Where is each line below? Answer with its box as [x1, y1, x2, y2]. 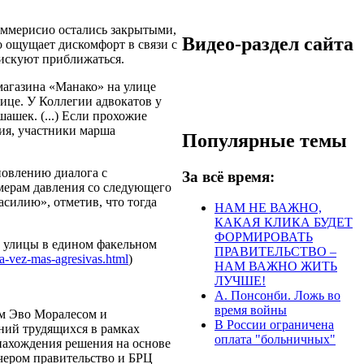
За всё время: [182, 167, 275, 185]
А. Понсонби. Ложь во [214, 288, 340, 303]
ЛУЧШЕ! [214, 274, 266, 288]
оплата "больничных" [214, 332, 336, 347]
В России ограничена [214, 318, 334, 332]
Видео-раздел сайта [182, 32, 353, 54]
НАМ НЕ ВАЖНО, [214, 201, 322, 215]
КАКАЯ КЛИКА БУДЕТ [214, 215, 353, 230]
